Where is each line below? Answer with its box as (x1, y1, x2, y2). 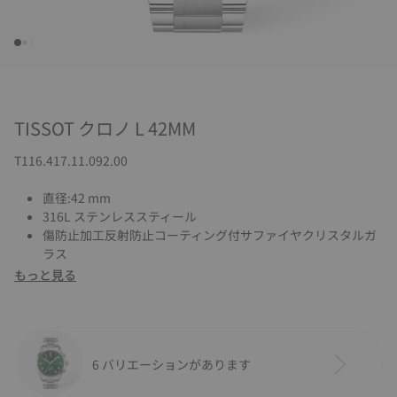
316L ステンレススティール (43, 207, 197, 225)
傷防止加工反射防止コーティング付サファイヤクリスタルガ (43, 226, 377, 244)
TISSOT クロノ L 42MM (14, 115, 196, 141)
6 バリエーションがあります (92, 354, 251, 373)
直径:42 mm (43, 189, 111, 206)
